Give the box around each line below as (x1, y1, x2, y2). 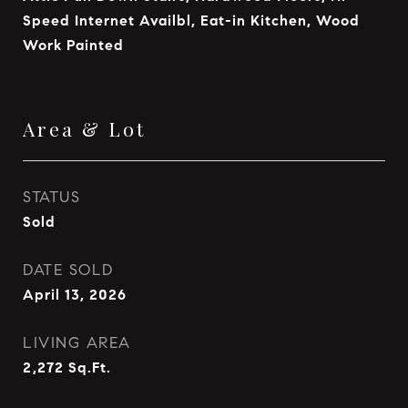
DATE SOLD (23, 260, 114, 280)
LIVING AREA (23, 333, 131, 352)
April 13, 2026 (23, 286, 127, 303)
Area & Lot (23, 116, 146, 141)
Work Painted (23, 36, 124, 54)
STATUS (23, 188, 80, 207)
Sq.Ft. (68, 359, 111, 376)
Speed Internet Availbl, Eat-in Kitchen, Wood (23, 12, 360, 29)
